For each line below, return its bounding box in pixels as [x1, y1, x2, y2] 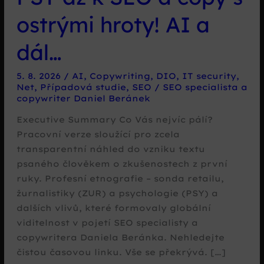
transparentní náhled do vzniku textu [16, 143, 205, 154]
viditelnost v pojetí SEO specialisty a [16, 217, 198, 227]
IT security [181, 71, 236, 81]
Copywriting [89, 71, 150, 81]
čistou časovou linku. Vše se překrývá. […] [16, 246, 226, 257]
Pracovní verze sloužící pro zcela [16, 128, 180, 139]
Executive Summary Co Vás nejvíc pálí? [16, 114, 213, 124]
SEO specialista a [162, 82, 247, 93]
